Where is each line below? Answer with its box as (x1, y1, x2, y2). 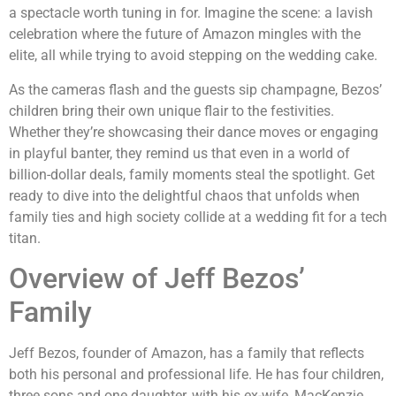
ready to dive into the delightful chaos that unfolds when (9, 187, 360, 204)
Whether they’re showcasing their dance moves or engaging (9, 123, 378, 141)
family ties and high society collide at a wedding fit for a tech (9, 208, 387, 225)
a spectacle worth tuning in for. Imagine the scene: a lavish (9, 4, 373, 22)
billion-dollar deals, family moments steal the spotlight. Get (9, 165, 375, 183)
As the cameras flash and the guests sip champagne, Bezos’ (9, 80, 382, 98)
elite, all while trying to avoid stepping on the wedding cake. (9, 47, 377, 65)
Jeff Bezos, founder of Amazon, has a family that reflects (9, 345, 364, 362)
